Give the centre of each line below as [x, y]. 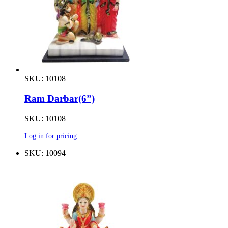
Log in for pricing [51, 136]
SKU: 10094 [45, 153]
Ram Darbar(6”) [60, 99]
